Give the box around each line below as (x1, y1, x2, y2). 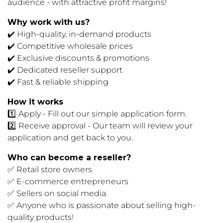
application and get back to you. (7, 133, 133, 142)
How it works (7, 97, 63, 107)
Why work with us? (7, 17, 90, 27)
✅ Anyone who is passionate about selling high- (7, 201, 196, 210)
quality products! (7, 213, 74, 222)
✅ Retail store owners (7, 165, 92, 174)
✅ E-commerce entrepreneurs (7, 177, 128, 186)
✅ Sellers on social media (7, 189, 106, 198)
